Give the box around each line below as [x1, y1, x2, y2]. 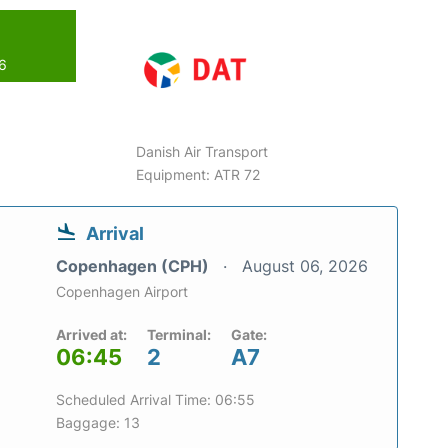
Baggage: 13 [56, 413, 140, 431]
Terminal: [147, 325, 211, 343]
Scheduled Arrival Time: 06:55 [56, 390, 255, 408]
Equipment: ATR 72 [136, 165, 261, 183]
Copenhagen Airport [56, 282, 188, 300]
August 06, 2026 [242, 255, 368, 276]
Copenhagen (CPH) [56, 255, 213, 276]
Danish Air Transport [136, 142, 269, 160]
